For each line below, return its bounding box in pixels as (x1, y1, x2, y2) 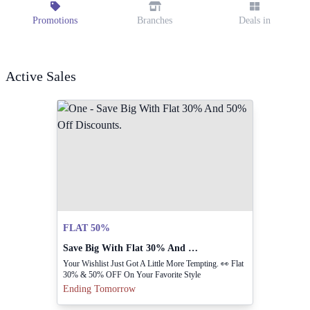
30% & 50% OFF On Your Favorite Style (62, 270, 201, 280)
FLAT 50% (62, 223, 110, 233)
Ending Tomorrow (62, 284, 136, 294)
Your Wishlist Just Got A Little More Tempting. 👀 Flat (62, 259, 244, 268)
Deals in (238, 15, 271, 26)
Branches (137, 15, 173, 26)
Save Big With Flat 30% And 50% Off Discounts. (188, 243, 198, 253)
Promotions (33, 15, 78, 26)
